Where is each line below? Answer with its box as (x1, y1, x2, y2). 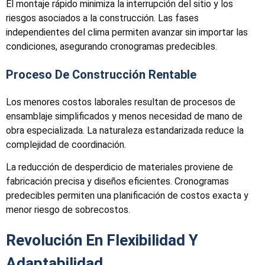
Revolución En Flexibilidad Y (6, 231, 198, 249)
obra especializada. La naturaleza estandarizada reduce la (6, 124, 244, 136)
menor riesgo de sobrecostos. (6, 203, 130, 215)
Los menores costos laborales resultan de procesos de (6, 96, 235, 108)
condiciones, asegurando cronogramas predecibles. (6, 40, 217, 52)
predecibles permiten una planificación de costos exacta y (6, 189, 248, 201)
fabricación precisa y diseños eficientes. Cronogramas (6, 175, 229, 187)
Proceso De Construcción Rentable (6, 67, 196, 82)
